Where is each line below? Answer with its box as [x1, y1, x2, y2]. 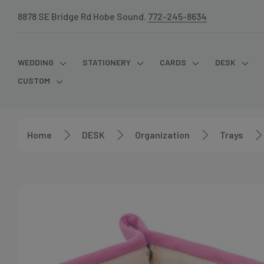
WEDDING [18, 57, 54, 67]
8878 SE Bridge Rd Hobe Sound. [18, 10, 148, 22]
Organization [135, 129, 190, 140]
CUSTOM [18, 75, 50, 85]
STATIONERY [82, 57, 131, 67]
